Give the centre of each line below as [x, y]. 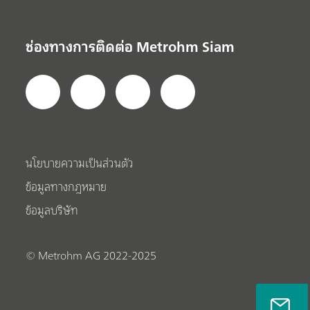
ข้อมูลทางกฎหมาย [66, 187]
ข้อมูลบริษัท [52, 211]
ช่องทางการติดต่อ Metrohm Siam [130, 46]
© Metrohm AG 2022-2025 [91, 256]
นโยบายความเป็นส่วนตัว [80, 164]
